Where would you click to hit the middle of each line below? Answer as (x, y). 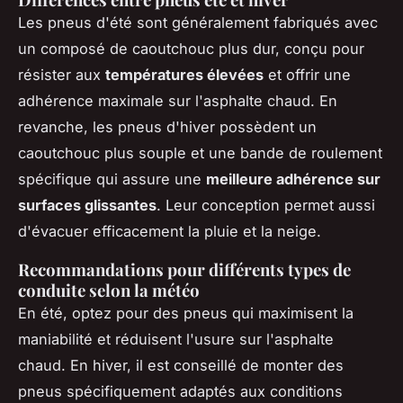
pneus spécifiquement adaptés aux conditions (180, 391)
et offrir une (307, 74)
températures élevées (184, 74)
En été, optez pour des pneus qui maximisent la (186, 313)
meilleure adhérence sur (293, 179)
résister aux (62, 74)
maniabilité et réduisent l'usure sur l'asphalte (176, 339)
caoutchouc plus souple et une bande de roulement (200, 152)
